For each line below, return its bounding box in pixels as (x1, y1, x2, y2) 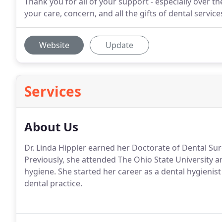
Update (106, 40, 133, 51)
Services (24, 82, 81, 101)
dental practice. (24, 178, 82, 189)
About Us (24, 118, 78, 135)
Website (39, 40, 69, 51)
